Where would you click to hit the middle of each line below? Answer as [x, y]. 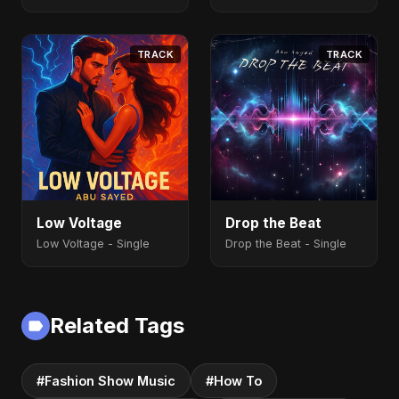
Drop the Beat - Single [286, 244]
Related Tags [117, 326]
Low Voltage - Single [93, 244]
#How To [234, 381]
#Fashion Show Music [106, 381]
